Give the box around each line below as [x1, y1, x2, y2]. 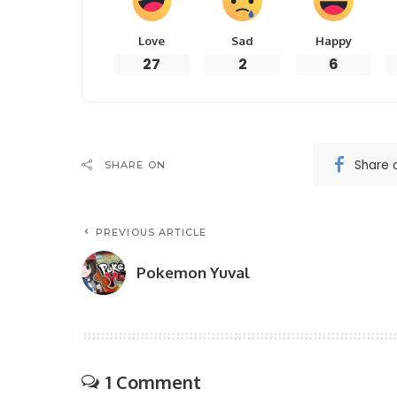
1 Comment [105, 370, 201, 394]
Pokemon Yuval [136, 263, 250, 283]
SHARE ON [105, 159, 166, 172]
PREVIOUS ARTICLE [96, 226, 207, 239]
